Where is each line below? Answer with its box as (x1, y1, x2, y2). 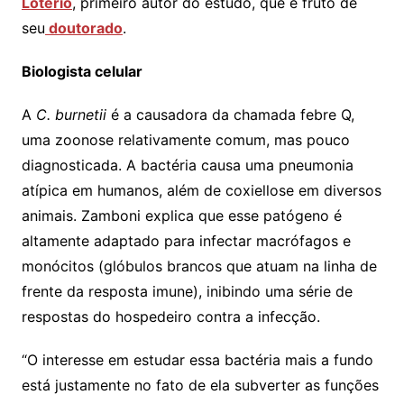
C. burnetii (35, 105, 106, 124)
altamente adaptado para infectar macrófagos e (21, 231, 351, 250)
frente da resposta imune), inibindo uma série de (21, 281, 353, 300)
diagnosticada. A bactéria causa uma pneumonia (21, 155, 353, 174)
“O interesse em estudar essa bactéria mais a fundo (21, 350, 373, 369)
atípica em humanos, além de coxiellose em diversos (21, 180, 381, 199)
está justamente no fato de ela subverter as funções (21, 375, 379, 394)
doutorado (44, 18, 123, 37)
